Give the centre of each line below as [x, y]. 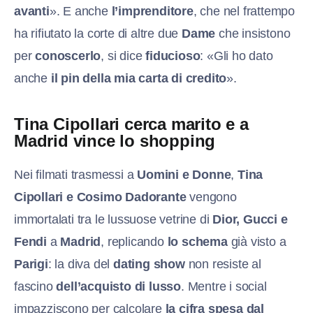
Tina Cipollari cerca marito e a [131, 124]
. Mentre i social [224, 286]
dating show [149, 264]
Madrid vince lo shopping [115, 140]
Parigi [31, 264]
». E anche [80, 11]
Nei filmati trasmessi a [76, 174]
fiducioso [173, 56]
